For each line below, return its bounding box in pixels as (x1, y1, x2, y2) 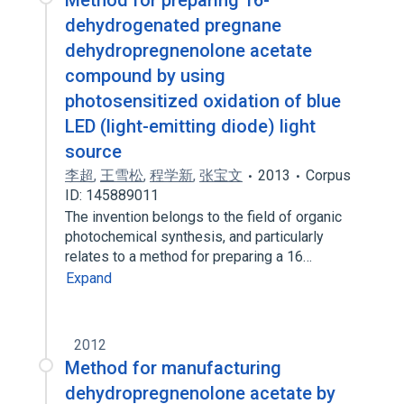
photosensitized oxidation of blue (65, 90, 341, 112)
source (65, 141, 122, 162)
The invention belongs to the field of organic (65, 208, 342, 225)
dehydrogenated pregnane (65, 14, 281, 36)
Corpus (306, 167, 351, 184)
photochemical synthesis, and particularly (65, 228, 324, 245)
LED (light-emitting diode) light (65, 115, 316, 137)
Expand (66, 270, 112, 287)
